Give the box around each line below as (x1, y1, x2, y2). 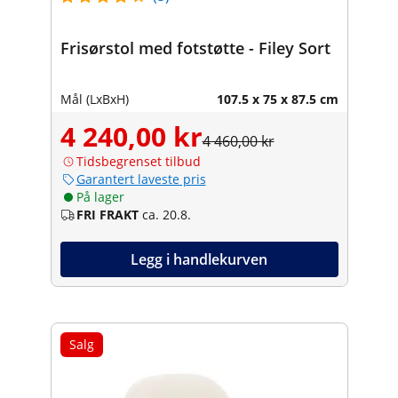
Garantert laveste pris (76, 170, 206, 187)
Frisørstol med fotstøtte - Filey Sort (60, 36, 330, 59)
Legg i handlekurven (131, 249, 267, 269)
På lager (76, 187, 124, 205)
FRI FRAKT (76, 205, 139, 223)
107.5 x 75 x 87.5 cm (216, 90, 338, 107)
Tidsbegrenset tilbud (76, 152, 201, 170)
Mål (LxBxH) (60, 90, 129, 107)
